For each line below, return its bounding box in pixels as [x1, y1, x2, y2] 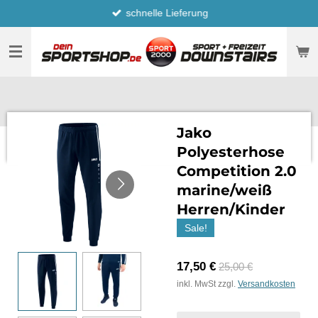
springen [6, 41, 50, 53]
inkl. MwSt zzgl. [177, 279, 238, 289]
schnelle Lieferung [126, 7, 209, 19]
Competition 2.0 [177, 161, 297, 180]
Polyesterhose [177, 142, 285, 160]
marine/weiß [177, 180, 272, 199]
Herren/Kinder [177, 199, 285, 218]
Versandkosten [238, 279, 295, 289]
